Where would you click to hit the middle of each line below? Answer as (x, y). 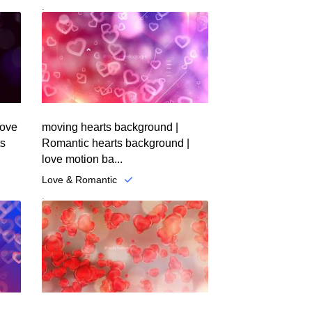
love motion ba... (82, 159)
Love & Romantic (79, 180)
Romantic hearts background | (115, 143)
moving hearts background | (110, 127)
